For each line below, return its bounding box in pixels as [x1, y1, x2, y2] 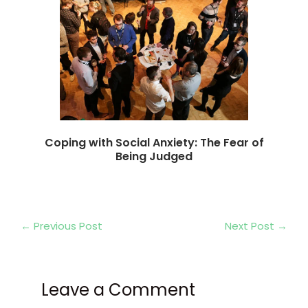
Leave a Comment [41, 278, 196, 302]
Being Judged [115, 148, 192, 164]
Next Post [224, 218, 277, 233]
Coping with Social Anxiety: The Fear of [44, 134, 264, 151]
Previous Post [31, 218, 103, 233]
